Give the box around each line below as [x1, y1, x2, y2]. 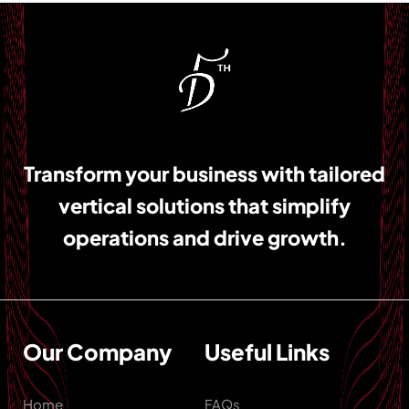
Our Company [23, 337, 172, 365]
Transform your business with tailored [24, 161, 385, 187]
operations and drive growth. [62, 225, 347, 251]
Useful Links [204, 337, 330, 365]
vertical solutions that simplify [58, 193, 351, 219]
